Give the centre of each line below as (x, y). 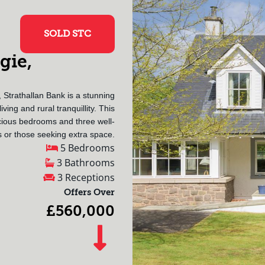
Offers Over (89, 192)
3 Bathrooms (85, 162)
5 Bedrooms (86, 148)
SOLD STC (67, 33)
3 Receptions (85, 177)
